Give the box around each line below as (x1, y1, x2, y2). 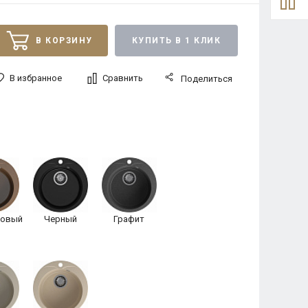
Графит (113, 214, 144, 224)
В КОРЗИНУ (36, 36, 93, 45)
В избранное (10, 73, 63, 83)
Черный (43, 214, 77, 224)
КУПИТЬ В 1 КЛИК (131, 36, 221, 45)
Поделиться (180, 74, 232, 84)
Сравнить (102, 73, 143, 83)
